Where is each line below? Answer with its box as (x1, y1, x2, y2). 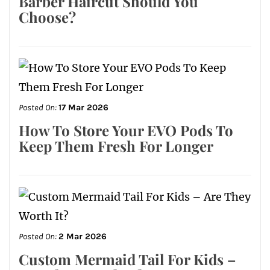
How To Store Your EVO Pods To (19, 121, 233, 140)
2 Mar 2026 (58, 231, 107, 242)
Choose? (19, 7, 76, 27)
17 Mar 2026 (58, 102, 108, 113)
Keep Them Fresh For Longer (19, 136, 213, 156)
